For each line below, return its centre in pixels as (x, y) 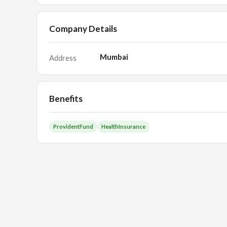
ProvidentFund (73, 126)
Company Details (83, 29)
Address (63, 58)
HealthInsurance (123, 126)
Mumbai (114, 57)
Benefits (66, 99)
